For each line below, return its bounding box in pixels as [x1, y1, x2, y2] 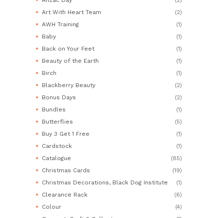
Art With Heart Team [42, 8, 101, 16]
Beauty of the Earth [42, 57, 99, 64]
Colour [42, 203, 61, 210]
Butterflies [42, 118, 73, 125]
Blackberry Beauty [42, 81, 95, 89]
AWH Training [42, 20, 79, 28]
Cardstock [42, 142, 72, 149]
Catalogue [42, 154, 71, 162]
